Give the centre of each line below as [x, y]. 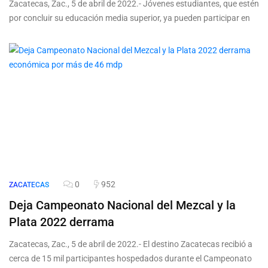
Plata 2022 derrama [62, 222]
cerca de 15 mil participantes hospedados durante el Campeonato [130, 259]
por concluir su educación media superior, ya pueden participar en [130, 18]
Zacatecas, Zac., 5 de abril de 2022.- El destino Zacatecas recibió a [131, 244]
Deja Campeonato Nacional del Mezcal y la [122, 205]
